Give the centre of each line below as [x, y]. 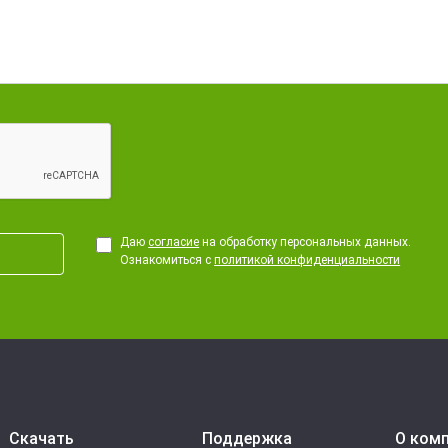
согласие [174, 242]
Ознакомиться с [167, 260]
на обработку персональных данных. [305, 242]
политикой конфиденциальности [307, 260]
